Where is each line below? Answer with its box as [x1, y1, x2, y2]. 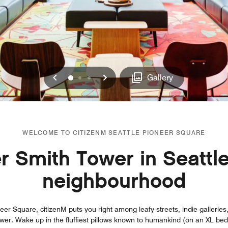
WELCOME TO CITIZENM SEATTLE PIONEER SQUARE [22, 128, 206, 136]
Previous [54, 69, 102, 84]
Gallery [147, 72, 174, 82]
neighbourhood [42, 168, 186, 194]
